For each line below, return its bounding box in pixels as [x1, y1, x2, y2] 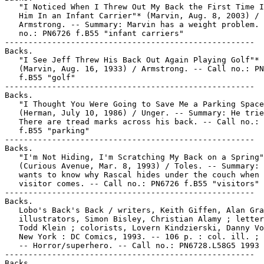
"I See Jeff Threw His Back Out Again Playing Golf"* [5, 55, 259, 64]
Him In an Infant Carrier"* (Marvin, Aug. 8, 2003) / [5, 11, 259, 20]
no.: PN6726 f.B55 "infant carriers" [5, 29, 184, 38]
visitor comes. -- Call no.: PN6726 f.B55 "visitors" [5, 179, 259, 188]
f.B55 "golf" [5, 73, 75, 82]
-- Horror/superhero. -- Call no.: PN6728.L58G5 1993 [5, 241, 259, 250]
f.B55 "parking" [5, 126, 90, 135]
